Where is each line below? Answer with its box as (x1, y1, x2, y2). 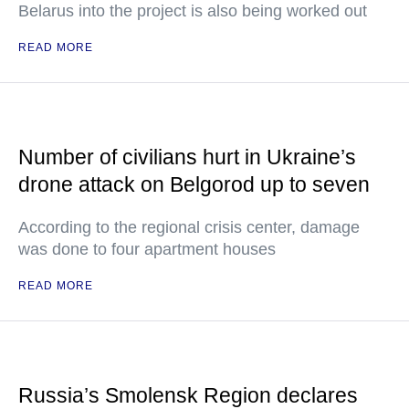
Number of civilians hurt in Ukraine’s (18, 145, 356, 169)
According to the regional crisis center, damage (18, 218, 360, 236)
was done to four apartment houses (18, 240, 276, 258)
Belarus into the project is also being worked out (18, 2, 367, 20)
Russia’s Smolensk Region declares (18, 383, 358, 407)
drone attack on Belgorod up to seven (18, 173, 370, 196)
